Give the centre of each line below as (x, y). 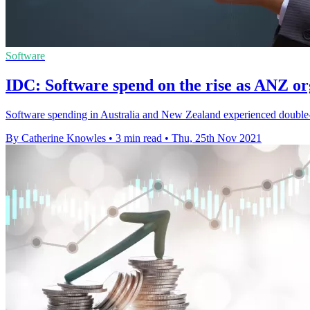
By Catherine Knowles (56, 138)
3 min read (139, 138)
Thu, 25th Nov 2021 (217, 138)
